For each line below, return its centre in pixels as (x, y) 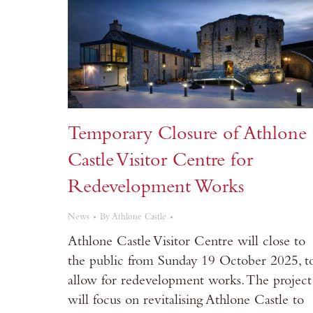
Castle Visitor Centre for (160, 162)
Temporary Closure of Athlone (187, 135)
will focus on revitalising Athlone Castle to (186, 301)
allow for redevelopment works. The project (190, 282)
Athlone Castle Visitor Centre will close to (187, 243)
